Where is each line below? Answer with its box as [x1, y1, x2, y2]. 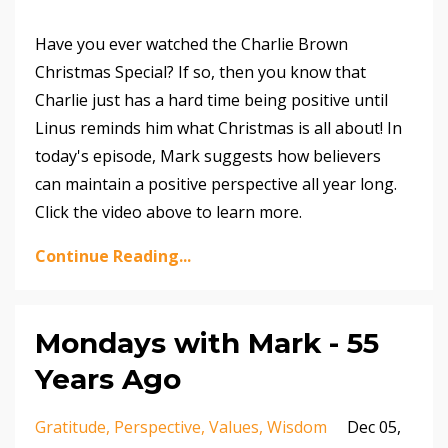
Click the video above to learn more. [35, 201, 302, 224]
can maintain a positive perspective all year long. [35, 173, 397, 196]
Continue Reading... [35, 245, 191, 268]
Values [209, 416, 259, 439]
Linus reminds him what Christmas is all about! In [35, 117, 402, 140]
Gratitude [35, 416, 106, 439]
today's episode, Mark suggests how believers [35, 145, 381, 168]
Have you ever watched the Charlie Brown [35, 33, 348, 56]
